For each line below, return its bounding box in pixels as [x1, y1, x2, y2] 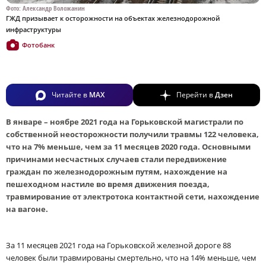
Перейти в [176, 89, 215, 100]
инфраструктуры [6, 24, 61, 34]
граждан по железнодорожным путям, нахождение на [6, 166, 227, 177]
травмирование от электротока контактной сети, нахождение [6, 191, 259, 202]
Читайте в [51, 89, 89, 100]
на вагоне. [6, 203, 48, 214]
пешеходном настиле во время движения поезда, [6, 178, 210, 189]
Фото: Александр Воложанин [6, 3, 85, 12]
